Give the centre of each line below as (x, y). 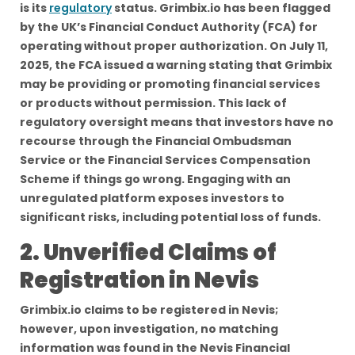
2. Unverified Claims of (148, 252)
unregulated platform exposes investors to (152, 198)
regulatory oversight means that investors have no (177, 122)
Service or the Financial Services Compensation (165, 160)
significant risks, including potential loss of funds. (173, 217)
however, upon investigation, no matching (149, 329)
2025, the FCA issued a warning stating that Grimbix (176, 65)
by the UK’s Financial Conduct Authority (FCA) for (169, 27)
